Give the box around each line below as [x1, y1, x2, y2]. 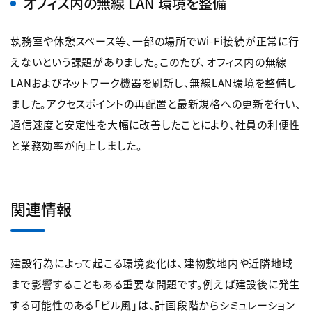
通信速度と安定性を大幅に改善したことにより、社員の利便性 [10, 117, 300, 132]
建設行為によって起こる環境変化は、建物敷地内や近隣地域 [10, 256, 293, 271]
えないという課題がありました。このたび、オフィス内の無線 [10, 54, 287, 70]
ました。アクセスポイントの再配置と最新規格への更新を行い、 [10, 96, 302, 111]
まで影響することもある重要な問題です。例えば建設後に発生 [10, 276, 300, 292]
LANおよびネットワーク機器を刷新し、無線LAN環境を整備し [10, 75, 297, 91]
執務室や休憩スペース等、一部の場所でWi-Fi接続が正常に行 [10, 33, 299, 49]
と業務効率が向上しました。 [10, 138, 143, 153]
